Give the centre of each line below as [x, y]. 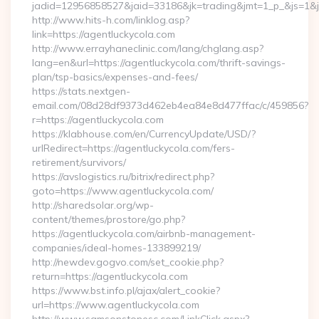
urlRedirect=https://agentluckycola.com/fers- [134, 148]
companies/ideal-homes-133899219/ [116, 248]
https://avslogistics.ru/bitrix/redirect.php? [123, 177]
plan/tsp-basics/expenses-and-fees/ [115, 77]
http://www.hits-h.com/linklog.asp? [111, 20]
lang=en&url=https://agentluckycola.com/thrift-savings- [159, 63]
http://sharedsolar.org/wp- [93, 205]
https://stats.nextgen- [81, 91]
